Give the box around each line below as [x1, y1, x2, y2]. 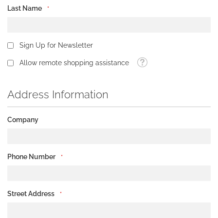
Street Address [7, 189, 54, 198]
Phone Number [7, 152, 57, 161]
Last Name [7, 4, 42, 12]
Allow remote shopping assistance [19, 59, 129, 67]
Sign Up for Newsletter [19, 41, 93, 49]
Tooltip [137, 57, 158, 65]
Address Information [7, 88, 109, 101]
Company [7, 115, 38, 124]
